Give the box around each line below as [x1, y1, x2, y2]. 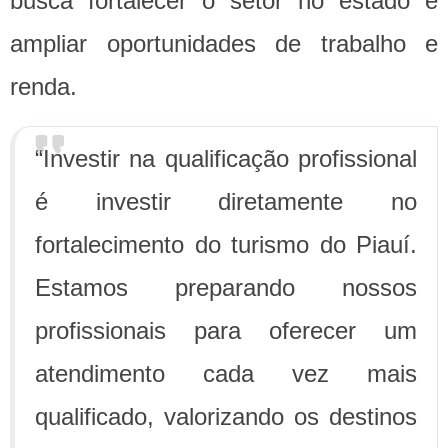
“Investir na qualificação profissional [35, 145, 417, 173]
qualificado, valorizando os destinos [35, 403, 417, 431]
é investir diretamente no [35, 188, 417, 216]
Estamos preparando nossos [35, 274, 417, 302]
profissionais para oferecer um [35, 317, 417, 345]
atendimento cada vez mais [35, 360, 417, 388]
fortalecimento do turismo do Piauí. [35, 231, 417, 259]
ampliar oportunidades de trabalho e [10, 30, 438, 58]
